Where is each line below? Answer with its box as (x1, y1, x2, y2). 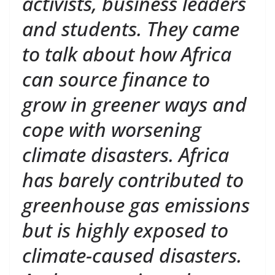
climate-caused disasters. (22, 241, 242, 268)
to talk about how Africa (22, 40, 231, 67)
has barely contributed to (22, 166, 244, 193)
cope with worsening (22, 115, 201, 142)
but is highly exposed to (22, 216, 228, 243)
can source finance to (22, 65, 210, 92)
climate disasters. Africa (22, 141, 229, 168)
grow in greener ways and (22, 90, 247, 117)
